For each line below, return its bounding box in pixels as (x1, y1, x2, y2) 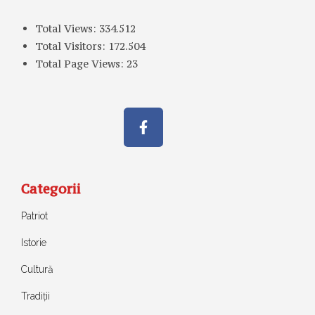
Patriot (21, 210, 48, 221)
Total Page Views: (35, 56, 127, 70)
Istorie (21, 236, 46, 248)
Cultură (21, 263, 53, 275)
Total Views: (35, 21, 99, 35)
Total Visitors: (35, 39, 108, 53)
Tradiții (21, 290, 50, 302)
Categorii (21, 179, 81, 197)
